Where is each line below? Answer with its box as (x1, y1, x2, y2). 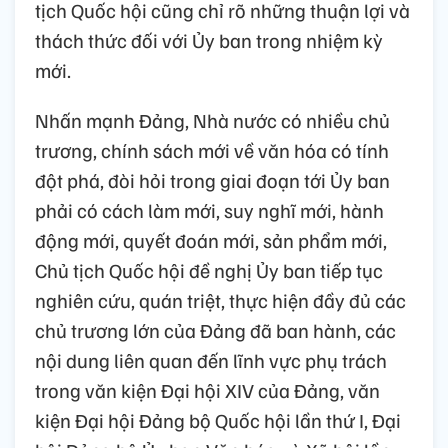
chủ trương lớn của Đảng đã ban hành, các (35, 317, 396, 344)
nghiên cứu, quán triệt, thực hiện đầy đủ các (35, 287, 406, 314)
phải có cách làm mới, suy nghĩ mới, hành (35, 197, 384, 224)
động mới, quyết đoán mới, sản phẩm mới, (35, 227, 387, 254)
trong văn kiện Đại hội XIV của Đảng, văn (35, 377, 380, 404)
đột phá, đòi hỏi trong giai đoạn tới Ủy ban (35, 167, 390, 194)
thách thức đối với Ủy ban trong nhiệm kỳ (35, 27, 383, 54)
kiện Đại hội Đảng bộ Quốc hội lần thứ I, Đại (35, 407, 401, 434)
